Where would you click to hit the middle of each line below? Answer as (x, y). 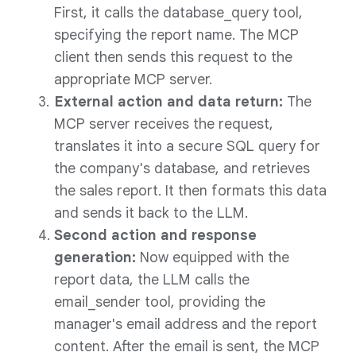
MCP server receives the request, (164, 124)
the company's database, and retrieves (182, 168)
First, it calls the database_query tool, (178, 13)
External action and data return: (170, 102)
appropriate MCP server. (133, 79)
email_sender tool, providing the (160, 302)
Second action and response (155, 235)
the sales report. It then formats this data (190, 191)
